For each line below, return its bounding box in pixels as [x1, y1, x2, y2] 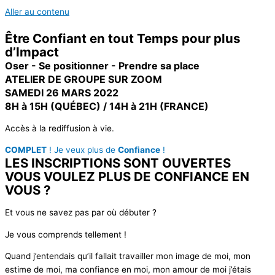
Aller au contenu [5, 7, 69, 17]
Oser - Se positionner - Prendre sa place [5, 60, 199, 72]
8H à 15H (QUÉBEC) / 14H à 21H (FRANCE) [5, 100, 209, 112]
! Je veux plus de [47, 145, 118, 155]
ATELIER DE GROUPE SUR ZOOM [5, 73, 162, 85]
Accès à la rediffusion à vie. [5, 123, 114, 133]
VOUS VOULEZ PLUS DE [5, 169, 154, 185]
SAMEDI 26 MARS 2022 [5, 87, 118, 99]
